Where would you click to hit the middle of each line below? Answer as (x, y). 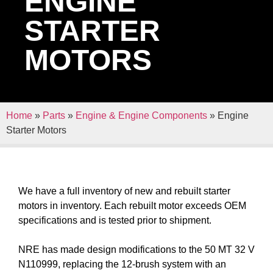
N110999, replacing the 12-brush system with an (122, 264)
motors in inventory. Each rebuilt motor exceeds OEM (132, 205)
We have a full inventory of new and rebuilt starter (124, 191)
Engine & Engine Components (141, 115)
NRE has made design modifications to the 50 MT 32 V (136, 249)
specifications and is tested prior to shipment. (115, 220)
